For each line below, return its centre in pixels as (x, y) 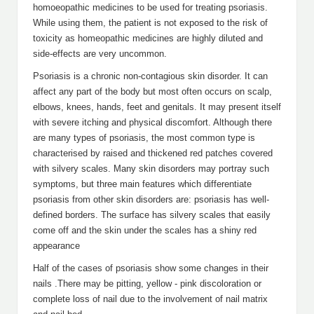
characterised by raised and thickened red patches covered (153, 153)
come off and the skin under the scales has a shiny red (145, 230)
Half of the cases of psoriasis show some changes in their (151, 268)
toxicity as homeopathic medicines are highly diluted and (148, 38)
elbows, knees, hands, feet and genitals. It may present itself (157, 107)
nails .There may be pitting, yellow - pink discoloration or (147, 284)
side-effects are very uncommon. (100, 54)
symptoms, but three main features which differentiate (142, 184)
